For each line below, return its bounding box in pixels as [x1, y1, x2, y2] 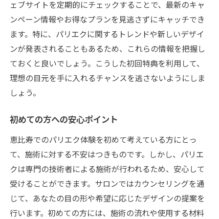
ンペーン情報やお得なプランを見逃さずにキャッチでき [10, 13, 205, 25]
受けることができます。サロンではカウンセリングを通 [10, 177, 204, 189]
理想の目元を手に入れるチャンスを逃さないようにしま [10, 71, 205, 84]
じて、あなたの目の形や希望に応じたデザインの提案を [10, 192, 205, 204]
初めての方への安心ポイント [10, 116, 118, 125]
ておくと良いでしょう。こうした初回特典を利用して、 [10, 57, 204, 69]
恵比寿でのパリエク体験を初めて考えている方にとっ [10, 133, 197, 145]
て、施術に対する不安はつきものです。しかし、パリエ [10, 148, 204, 160]
